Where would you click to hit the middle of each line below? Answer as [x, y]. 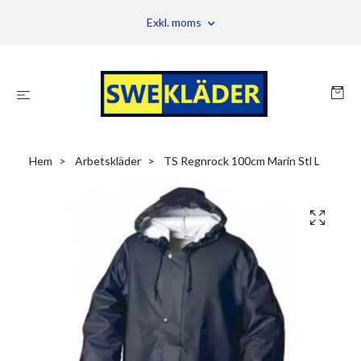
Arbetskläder [108, 160]
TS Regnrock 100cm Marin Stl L [240, 160]
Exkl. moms [175, 22]
